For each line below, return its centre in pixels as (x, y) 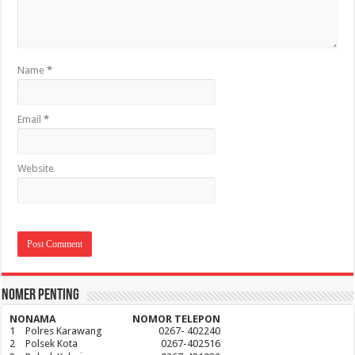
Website (36, 169)
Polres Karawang (64, 331)
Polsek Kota (52, 344)
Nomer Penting (41, 296)
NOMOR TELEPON (177, 319)
